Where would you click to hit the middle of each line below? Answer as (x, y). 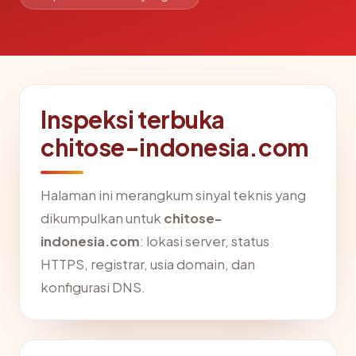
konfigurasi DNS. (93, 287)
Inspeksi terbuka (133, 119)
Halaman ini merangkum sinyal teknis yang (173, 195)
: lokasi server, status (205, 241)
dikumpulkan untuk (102, 218)
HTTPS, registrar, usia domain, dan (148, 264)
